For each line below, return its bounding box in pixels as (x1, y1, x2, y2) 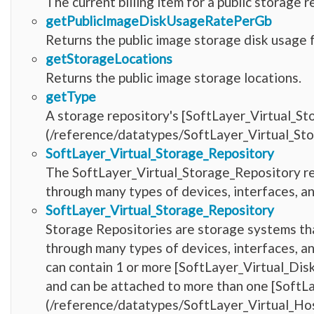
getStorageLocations (46, 50, 172, 67)
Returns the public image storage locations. (46, 69, 301, 86)
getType (46, 88, 96, 104)
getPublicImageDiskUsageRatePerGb (46, 12, 271, 29)
